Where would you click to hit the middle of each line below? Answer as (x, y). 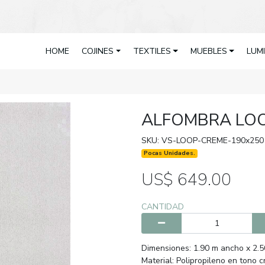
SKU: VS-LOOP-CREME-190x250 (203, 140)
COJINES (97, 51)
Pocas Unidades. (170, 153)
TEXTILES (152, 51)
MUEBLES (209, 51)
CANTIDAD (163, 206)
